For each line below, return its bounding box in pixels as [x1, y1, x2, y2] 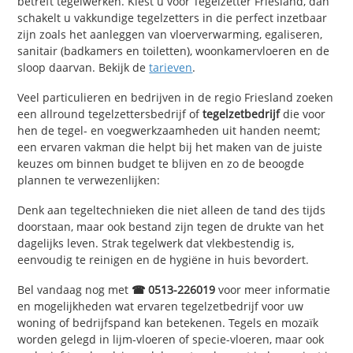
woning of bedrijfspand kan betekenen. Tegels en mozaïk [17, 314, 319, 330]
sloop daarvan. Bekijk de [17, 60, 150, 76]
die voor [280, 106, 326, 121]
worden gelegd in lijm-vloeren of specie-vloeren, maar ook [17, 331, 325, 347]
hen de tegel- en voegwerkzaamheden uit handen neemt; [17, 122, 321, 138]
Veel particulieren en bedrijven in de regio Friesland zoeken [17, 89, 334, 105]
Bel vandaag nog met [17, 281, 132, 297]
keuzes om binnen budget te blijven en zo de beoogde [17, 155, 305, 171]
